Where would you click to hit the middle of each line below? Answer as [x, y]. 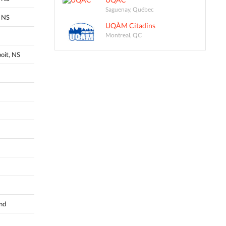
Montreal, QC [124, 35]
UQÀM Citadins [130, 26]
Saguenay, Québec [130, 9]
